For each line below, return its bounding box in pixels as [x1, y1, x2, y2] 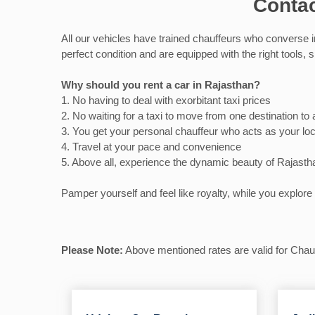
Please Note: [61, 244, 123, 257]
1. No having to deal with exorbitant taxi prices [61, 94, 271, 107]
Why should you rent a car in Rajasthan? [61, 79, 260, 91]
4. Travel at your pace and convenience [61, 141, 241, 153]
